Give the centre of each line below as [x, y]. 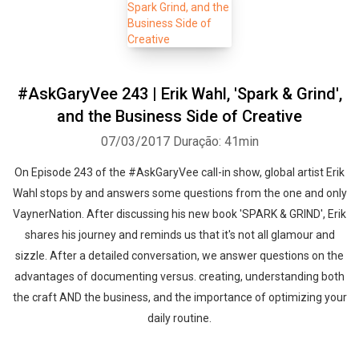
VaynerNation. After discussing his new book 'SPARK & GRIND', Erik [179, 214]
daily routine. [179, 318]
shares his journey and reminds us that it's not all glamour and [179, 235]
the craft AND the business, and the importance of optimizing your [179, 297]
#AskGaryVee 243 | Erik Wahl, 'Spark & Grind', [179, 94]
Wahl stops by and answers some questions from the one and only [179, 193]
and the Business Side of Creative [179, 116]
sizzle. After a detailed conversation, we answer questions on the [179, 256]
